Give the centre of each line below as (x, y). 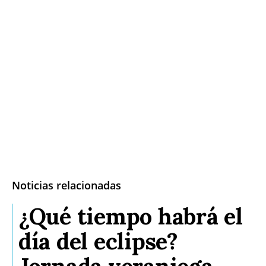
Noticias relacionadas (66, 186)
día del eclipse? (98, 241)
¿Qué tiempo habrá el (131, 216)
